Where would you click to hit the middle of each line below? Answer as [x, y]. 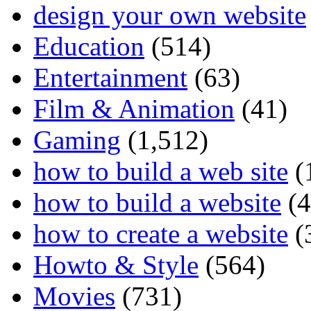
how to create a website [161, 233]
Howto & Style [116, 264]
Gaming [77, 140]
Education [89, 46]
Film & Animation [134, 108]
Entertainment [110, 77]
